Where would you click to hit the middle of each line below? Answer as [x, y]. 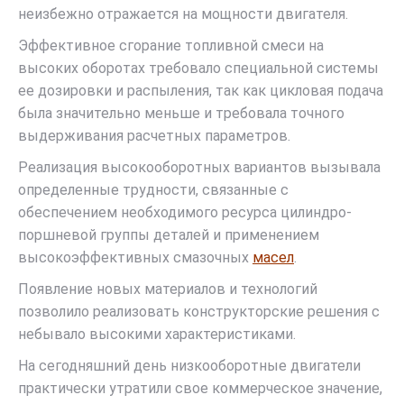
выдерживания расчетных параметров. [154, 136]
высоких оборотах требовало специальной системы [198, 68]
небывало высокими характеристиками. [157, 334]
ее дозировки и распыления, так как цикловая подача [201, 91]
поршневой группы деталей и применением [169, 235]
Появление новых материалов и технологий [168, 289]
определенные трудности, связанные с [153, 190]
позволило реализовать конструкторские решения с [199, 312]
